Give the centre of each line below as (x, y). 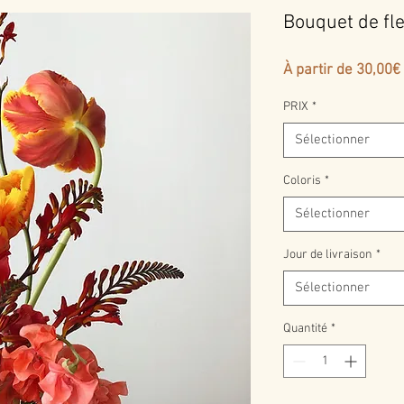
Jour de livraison (328, 255)
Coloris (302, 181)
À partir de (320, 70)
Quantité (305, 329)
